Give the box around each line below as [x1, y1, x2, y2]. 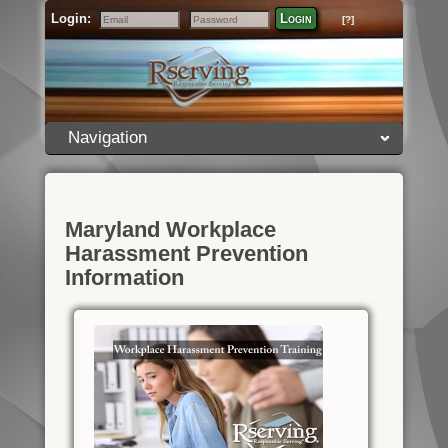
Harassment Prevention [64, 241, 308, 266]
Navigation [67, 128, 147, 147]
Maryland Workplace [64, 217, 276, 242]
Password [185, 24, 243, 39]
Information [64, 265, 184, 290]
